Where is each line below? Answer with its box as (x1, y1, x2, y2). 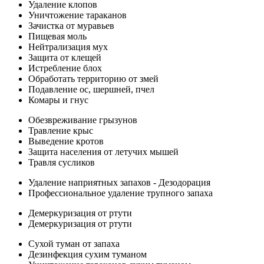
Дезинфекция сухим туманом (28, 249, 147, 259)
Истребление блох (28, 62, 102, 73)
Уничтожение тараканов (28, 9, 127, 20)
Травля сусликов (28, 157, 95, 167)
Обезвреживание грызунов (28, 114, 137, 125)
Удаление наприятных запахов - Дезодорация (28, 177, 210, 187)
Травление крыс (28, 125, 93, 136)
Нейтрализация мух (28, 41, 108, 52)
